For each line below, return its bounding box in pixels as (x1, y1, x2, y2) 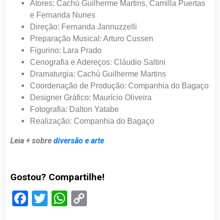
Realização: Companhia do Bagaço (30, 117, 155, 126)
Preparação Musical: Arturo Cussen (30, 34, 154, 43)
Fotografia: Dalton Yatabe (30, 105, 119, 114)
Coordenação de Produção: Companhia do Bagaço (30, 82, 209, 90)
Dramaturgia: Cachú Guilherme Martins (30, 70, 166, 79)
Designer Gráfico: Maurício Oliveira (30, 93, 152, 102)
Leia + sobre (10, 136, 54, 146)
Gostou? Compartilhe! (10, 171, 105, 183)
